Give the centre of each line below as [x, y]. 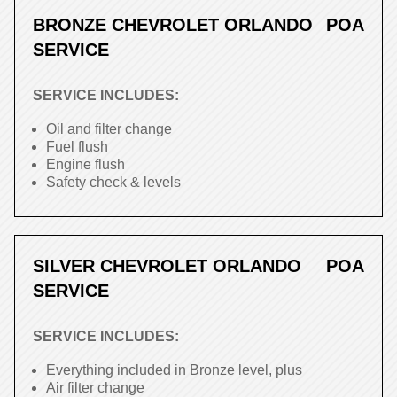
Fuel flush [77, 147]
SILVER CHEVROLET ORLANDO [167, 266]
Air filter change [95, 388]
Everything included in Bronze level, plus [174, 370]
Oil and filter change [109, 129]
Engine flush [86, 164]
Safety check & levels [113, 182]
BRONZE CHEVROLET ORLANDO [173, 25]
